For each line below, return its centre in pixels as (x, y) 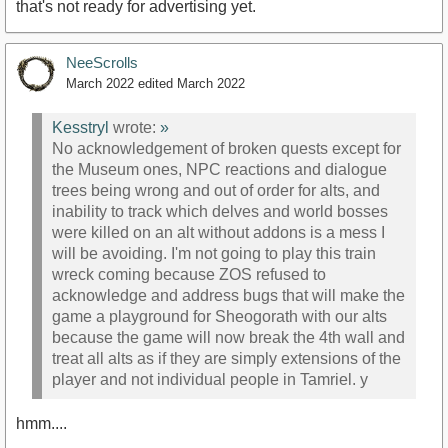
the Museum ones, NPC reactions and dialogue (219, 170)
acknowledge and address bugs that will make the (228, 296)
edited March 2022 (191, 83)
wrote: (134, 128)
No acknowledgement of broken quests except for (226, 149)
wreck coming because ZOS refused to (189, 275)
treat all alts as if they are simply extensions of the (226, 359)
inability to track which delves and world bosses (220, 212)
